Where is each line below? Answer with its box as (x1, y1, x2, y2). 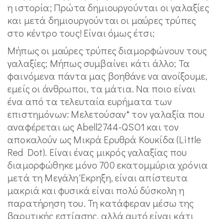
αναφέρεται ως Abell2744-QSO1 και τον (7, 120, 179, 133)
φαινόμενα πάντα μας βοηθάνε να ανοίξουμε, (7, 69, 208, 82)
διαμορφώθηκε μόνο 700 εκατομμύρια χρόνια (7, 158, 208, 171)
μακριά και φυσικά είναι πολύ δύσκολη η (7, 184, 184, 197)
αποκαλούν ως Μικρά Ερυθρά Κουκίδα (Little (7, 133, 201, 146)
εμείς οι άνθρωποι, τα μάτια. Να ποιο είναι (7, 82, 196, 95)
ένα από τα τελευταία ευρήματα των (7, 95, 172, 108)
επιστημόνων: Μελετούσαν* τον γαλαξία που (7, 108, 205, 120)
